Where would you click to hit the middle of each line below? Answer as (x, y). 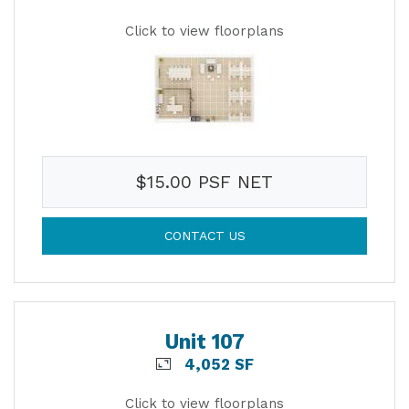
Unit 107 (204, 341)
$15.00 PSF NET (204, 182)
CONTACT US (204, 235)
